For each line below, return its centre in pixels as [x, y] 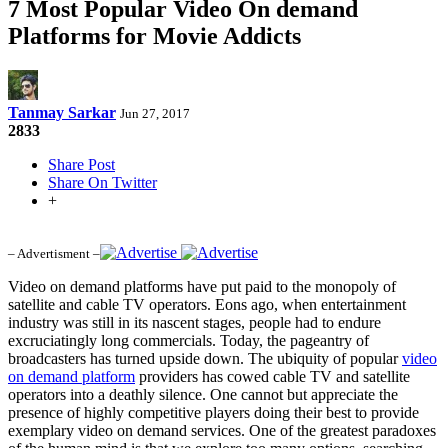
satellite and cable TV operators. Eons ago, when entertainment [207, 304]
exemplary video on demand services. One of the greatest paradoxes [222, 430]
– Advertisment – [54, 253]
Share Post [81, 164]
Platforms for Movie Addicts [154, 35]
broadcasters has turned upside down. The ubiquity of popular [205, 358]
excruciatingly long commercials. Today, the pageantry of [188, 340]
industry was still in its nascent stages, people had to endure [194, 322]
